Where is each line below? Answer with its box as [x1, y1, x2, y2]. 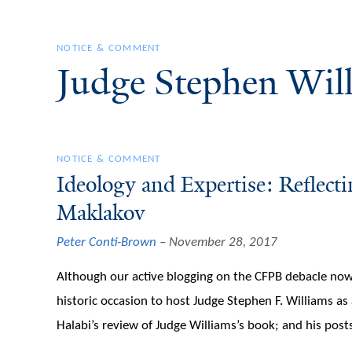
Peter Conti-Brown [57, 236, 156, 250]
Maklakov [57, 198, 145, 227]
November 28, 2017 [169, 236, 277, 250]
